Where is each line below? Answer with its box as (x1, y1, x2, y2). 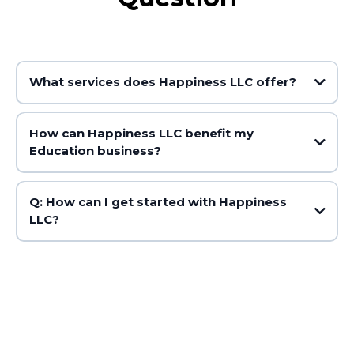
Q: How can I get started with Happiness (28, 194, 287, 210)
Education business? (28, 143, 161, 159)
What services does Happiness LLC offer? (28, 74, 296, 90)
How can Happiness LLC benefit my (28, 126, 254, 141)
